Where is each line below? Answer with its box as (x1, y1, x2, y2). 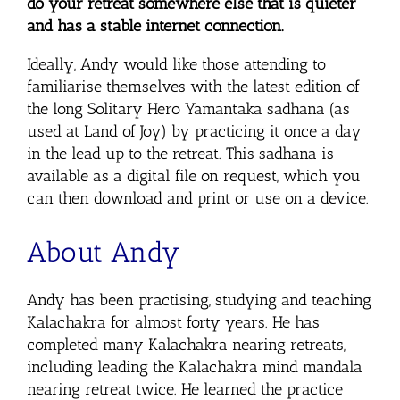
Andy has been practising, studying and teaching (26, 289, 371, 310)
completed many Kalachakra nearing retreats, (26, 334, 346, 354)
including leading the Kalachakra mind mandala (26, 356, 362, 377)
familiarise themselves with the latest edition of (27, 76, 360, 96)
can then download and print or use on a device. (27, 187, 369, 208)
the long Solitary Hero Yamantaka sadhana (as (27, 98, 350, 119)
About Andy (26, 236, 179, 269)
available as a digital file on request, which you (27, 165, 361, 186)
